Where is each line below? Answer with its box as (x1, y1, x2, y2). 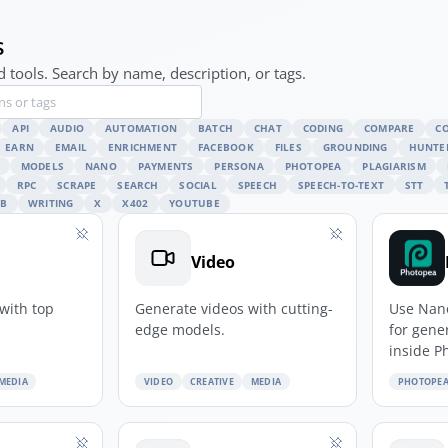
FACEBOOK (197, 140, 254, 155)
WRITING (27, 196, 74, 211)
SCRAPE (57, 177, 97, 192)
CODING (302, 121, 344, 136)
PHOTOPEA (284, 158, 342, 173)
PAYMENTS (137, 158, 194, 173)
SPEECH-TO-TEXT (297, 177, 385, 192)
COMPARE (363, 121, 415, 136)
